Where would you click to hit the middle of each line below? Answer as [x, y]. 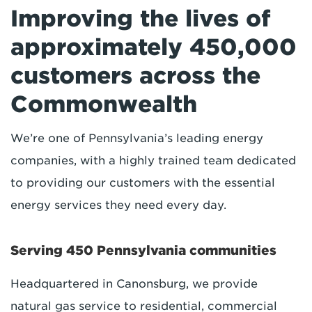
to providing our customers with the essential [143, 183]
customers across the [135, 76]
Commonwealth [104, 104]
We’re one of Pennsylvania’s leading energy [137, 138]
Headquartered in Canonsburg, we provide [134, 284]
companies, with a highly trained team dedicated [153, 161]
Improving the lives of [141, 18]
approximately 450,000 [154, 47]
